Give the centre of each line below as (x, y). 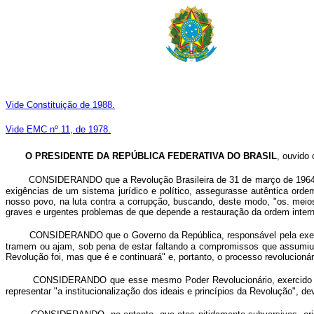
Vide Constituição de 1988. (60, 105)
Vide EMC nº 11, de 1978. (58, 129)
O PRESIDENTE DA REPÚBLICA (95, 156)
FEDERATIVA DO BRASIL (222, 156)
